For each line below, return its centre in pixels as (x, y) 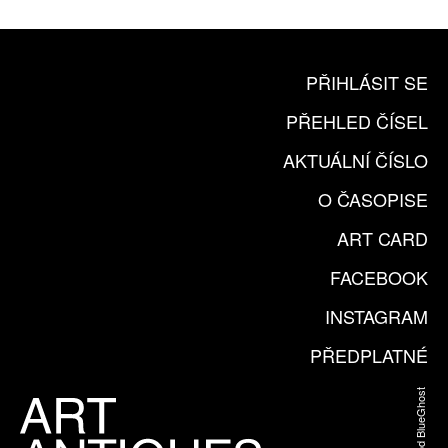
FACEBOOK (379, 277)
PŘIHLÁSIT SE (367, 82)
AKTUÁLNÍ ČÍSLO (355, 160)
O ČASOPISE (373, 199)
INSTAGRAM (376, 316)
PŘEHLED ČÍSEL (357, 121)
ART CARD (382, 238)
